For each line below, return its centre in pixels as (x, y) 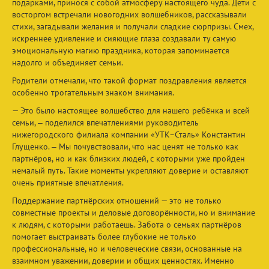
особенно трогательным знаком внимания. (93, 92)
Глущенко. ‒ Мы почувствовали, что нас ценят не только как (125, 146)
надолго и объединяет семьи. (68, 62)
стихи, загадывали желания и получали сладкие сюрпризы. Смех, (133, 26)
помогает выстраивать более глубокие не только (104, 236)
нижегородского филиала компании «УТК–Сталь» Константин (129, 134)
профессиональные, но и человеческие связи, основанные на (127, 248)
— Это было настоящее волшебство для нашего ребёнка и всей (131, 110)
